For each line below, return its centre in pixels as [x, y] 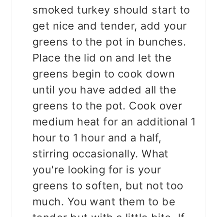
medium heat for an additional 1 [114, 122]
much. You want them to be [104, 202]
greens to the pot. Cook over [108, 106]
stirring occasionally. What [101, 154]
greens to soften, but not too [108, 186]
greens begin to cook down [104, 74]
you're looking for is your [97, 170]
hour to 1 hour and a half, [97, 138]
